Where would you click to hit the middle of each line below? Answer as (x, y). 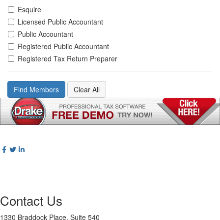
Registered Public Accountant (63, 46)
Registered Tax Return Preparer (68, 58)
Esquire (29, 9)
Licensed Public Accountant (60, 21)
